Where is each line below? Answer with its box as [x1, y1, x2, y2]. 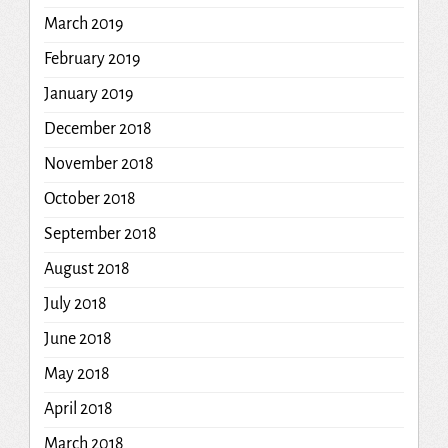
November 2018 [43, 155, 154, 174]
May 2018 [43, 365, 110, 384]
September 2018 [43, 225, 157, 244]
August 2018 [43, 260, 130, 279]
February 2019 [43, 50, 140, 69]
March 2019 [43, 15, 123, 34]
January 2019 [43, 85, 133, 104]
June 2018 [43, 330, 112, 349]
